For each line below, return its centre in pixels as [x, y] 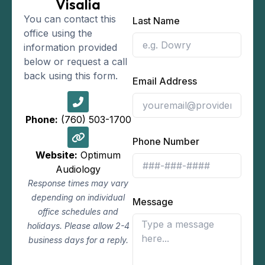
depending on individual [78, 198]
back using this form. [71, 76]
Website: [56, 155]
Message [153, 202]
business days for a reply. [78, 240]
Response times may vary [78, 183]
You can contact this [70, 19]
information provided [70, 48]
